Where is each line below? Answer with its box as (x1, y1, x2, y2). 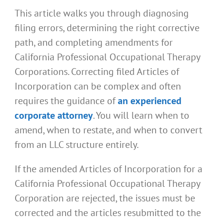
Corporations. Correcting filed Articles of (15, 65, 179, 78)
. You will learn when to (93, 109, 189, 122)
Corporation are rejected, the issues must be (15, 191, 195, 204)
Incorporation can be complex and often (15, 79, 181, 92)
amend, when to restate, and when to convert (15, 123, 202, 136)
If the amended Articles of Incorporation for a (15, 162, 202, 175)
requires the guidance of (15, 94, 118, 107)
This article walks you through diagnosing (15, 6, 189, 19)
